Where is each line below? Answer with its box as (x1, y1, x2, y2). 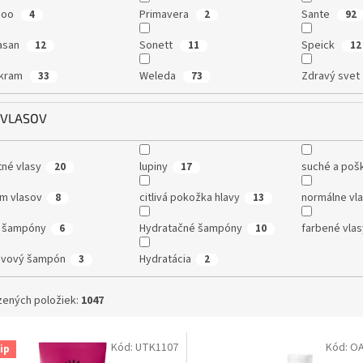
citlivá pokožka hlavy (139, 190, 240, 207)
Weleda (139, 68, 178, 85)
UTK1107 (135, 339, 178, 356)
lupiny (139, 159, 168, 176)
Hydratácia (139, 251, 191, 268)
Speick (301, 37, 337, 54)
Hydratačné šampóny (139, 220, 242, 237)
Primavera (139, 6, 191, 23)
